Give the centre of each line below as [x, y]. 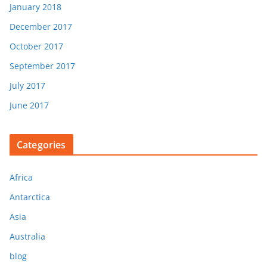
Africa [21, 177]
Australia [27, 236]
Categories [41, 145]
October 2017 [36, 46]
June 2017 [29, 105]
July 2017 [27, 85]
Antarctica [30, 197]
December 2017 [41, 26]
